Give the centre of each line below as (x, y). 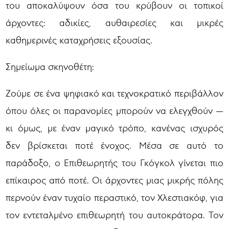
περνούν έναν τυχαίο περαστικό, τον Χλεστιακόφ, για (114, 197)
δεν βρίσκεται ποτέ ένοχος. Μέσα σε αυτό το (114, 145)
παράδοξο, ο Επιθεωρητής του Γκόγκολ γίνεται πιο (114, 162)
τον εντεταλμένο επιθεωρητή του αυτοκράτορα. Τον (114, 214)
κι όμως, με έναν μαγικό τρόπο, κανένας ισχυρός (114, 128)
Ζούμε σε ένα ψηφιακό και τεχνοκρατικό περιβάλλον (114, 93)
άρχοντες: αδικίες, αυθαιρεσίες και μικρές (114, 22)
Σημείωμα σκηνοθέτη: (50, 66)
